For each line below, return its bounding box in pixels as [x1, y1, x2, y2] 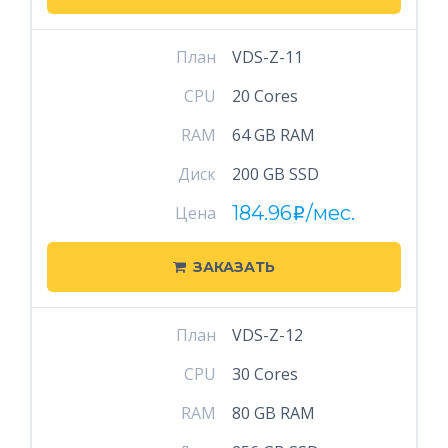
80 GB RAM [231, 402, 315, 424]
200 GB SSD [231, 163, 319, 185]
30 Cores [231, 363, 298, 385]
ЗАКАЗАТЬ [193, 258, 275, 276]
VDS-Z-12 [231, 324, 303, 346]
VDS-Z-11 [231, 46, 303, 68]
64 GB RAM [231, 124, 315, 146]
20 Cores [231, 85, 298, 107]
